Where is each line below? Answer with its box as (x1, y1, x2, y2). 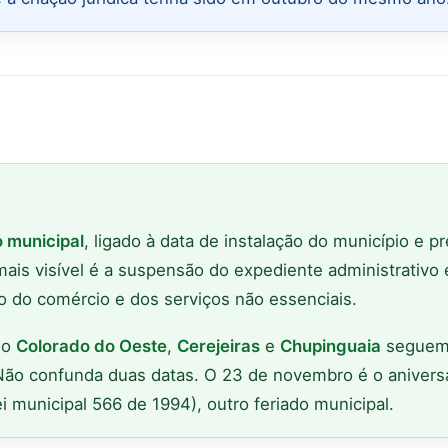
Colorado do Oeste (16, 335, 167, 356)
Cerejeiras (177, 335, 260, 356)
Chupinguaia (280, 335, 381, 356)
